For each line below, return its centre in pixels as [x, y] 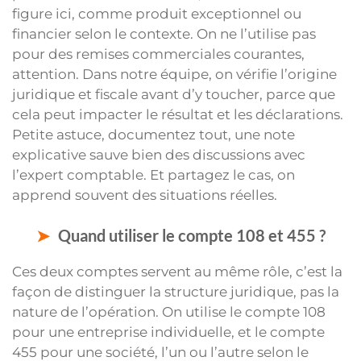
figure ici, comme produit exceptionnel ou [157, 14]
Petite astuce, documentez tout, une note [154, 135]
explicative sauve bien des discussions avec [159, 155]
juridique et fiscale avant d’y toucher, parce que [174, 95]
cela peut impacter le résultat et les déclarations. [178, 115]
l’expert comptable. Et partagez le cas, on [154, 175]
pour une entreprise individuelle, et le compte [168, 332]
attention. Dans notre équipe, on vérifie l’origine [174, 75]
